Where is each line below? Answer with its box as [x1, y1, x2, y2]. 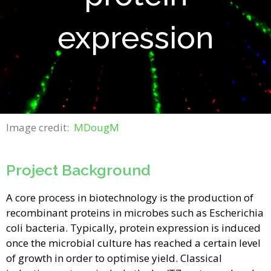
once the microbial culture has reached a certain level [6, 235, 261, 250]
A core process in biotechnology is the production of [6, 190, 253, 204]
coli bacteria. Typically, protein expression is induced [6, 220, 261, 235]
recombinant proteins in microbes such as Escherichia [6, 205, 264, 220]
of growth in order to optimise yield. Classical [6, 250, 222, 265]
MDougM [74, 120, 122, 135]
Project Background [6, 160, 151, 179]
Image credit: [6, 120, 74, 135]
